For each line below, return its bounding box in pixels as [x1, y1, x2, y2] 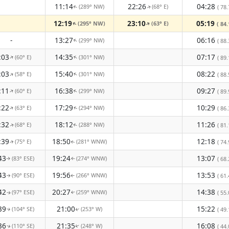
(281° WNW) [76, 138, 107, 145]
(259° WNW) [76, 188, 107, 196]
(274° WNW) [76, 154, 107, 162]
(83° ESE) [12, 154, 34, 162]
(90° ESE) [12, 171, 34, 179]
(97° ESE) [12, 188, 34, 196]
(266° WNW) [76, 171, 107, 179]
